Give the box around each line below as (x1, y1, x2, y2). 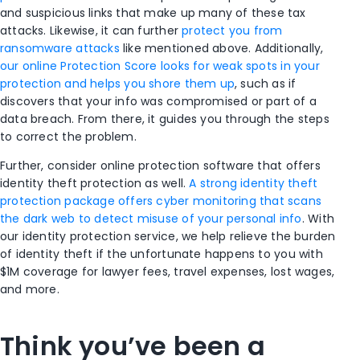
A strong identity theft (189, 175, 318, 192)
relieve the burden (229, 228, 336, 245)
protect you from (182, 22, 283, 39)
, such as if (234, 76, 297, 92)
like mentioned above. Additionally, (119, 40, 324, 57)
